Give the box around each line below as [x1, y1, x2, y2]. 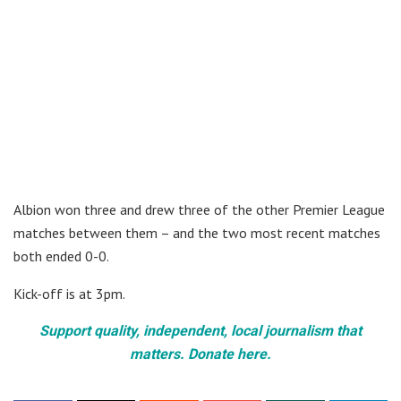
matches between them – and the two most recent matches [13, 224, 380, 243]
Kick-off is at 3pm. [13, 285, 125, 303]
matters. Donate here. [130, 346, 271, 363]
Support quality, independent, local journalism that [39, 322, 362, 340]
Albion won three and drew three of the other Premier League [13, 200, 385, 219]
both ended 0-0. [13, 247, 109, 266]
